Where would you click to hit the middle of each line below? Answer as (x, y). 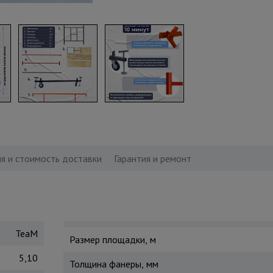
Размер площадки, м (112, 239)
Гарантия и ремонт (152, 158)
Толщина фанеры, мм (114, 264)
